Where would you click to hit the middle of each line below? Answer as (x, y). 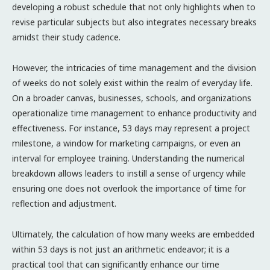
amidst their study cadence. (66, 37)
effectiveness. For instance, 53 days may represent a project (131, 128)
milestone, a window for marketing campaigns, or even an (126, 143)
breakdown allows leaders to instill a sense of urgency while (129, 173)
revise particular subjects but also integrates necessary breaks (134, 22)
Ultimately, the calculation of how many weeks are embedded (133, 234)
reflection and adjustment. (64, 203)
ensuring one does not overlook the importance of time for (129, 188)
